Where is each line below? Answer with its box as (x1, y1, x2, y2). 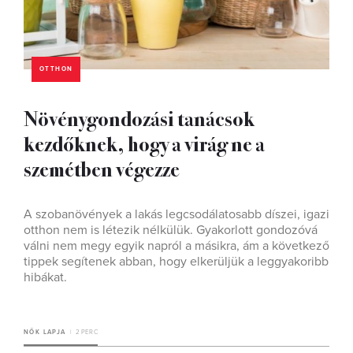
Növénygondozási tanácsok (24, 103, 255, 132)
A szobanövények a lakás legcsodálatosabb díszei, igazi (24, 206, 329, 222)
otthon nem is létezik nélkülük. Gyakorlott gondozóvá (24, 222, 318, 238)
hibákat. (24, 269, 67, 285)
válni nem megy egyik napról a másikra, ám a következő (24, 238, 329, 254)
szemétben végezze (24, 154, 180, 183)
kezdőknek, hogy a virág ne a (24, 128, 265, 158)
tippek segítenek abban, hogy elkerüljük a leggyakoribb (24, 254, 329, 269)
